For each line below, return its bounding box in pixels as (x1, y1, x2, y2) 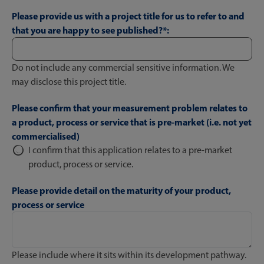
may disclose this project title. (12, 76, 126, 87)
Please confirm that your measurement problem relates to (12, 102, 247, 114)
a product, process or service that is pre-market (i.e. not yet (12, 116, 252, 128)
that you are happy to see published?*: (12, 24, 169, 36)
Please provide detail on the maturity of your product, (12, 184, 231, 196)
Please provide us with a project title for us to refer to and (12, 10, 245, 22)
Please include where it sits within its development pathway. (12, 249, 246, 260)
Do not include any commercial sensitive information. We (12, 62, 235, 73)
